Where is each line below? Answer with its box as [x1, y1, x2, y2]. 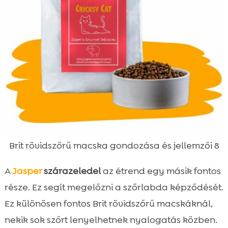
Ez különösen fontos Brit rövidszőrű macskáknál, [4, 197, 213, 210]
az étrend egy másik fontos [100, 164, 221, 177]
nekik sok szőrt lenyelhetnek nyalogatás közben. [4, 213, 217, 226]
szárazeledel [41, 164, 101, 177]
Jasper [12, 164, 42, 177]
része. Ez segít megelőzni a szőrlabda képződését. [4, 181, 223, 193]
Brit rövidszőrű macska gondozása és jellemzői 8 [9, 139, 219, 152]
